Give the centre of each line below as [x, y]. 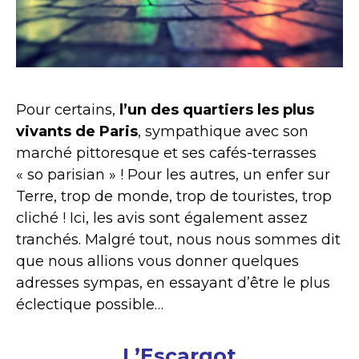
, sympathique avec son [223, 131]
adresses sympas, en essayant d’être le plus [173, 282]
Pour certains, [66, 109]
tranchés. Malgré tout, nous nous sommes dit [178, 239]
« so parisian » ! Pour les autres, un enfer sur [173, 174]
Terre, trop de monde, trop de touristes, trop [174, 196]
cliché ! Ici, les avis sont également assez [162, 218]
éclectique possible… [90, 304]
